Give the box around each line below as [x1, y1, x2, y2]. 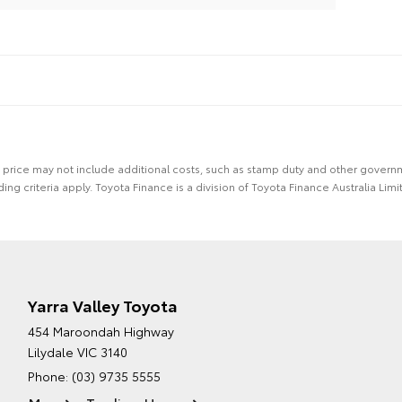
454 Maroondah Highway [27, 322, 174, 341]
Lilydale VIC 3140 [27, 343, 127, 362]
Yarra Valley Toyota [27, 293, 178, 318]
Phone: [27, 367, 72, 386]
